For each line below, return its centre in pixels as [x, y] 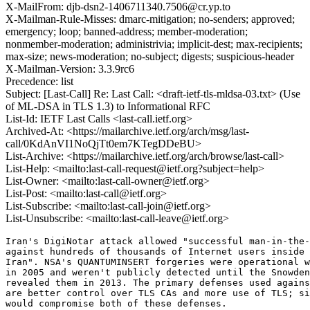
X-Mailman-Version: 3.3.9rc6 [70, 69]
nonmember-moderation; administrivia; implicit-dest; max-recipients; [154, 44]
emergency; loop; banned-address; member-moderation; [127, 32]
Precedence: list [39, 82]
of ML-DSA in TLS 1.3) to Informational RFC [108, 107]
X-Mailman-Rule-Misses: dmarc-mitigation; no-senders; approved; [150, 19]
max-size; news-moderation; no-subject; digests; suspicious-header [150, 57]
